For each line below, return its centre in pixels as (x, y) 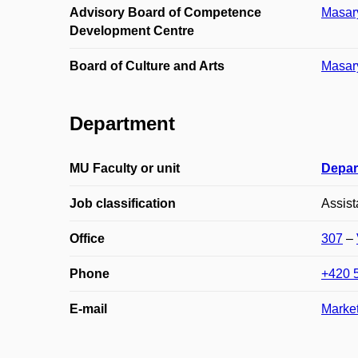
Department (122, 124)
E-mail (88, 308)
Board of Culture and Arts (147, 66)
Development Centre (132, 31)
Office (87, 238)
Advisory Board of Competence (165, 13)
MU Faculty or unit (125, 168)
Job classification (123, 203)
